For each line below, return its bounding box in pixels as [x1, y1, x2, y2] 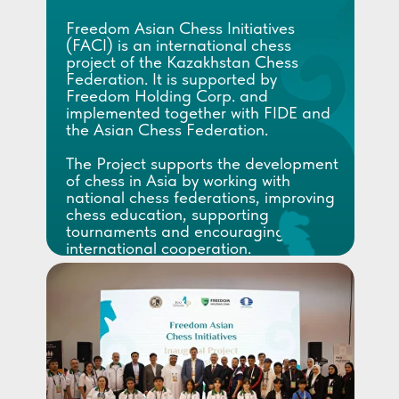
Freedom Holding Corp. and [66, 85, 268, 106]
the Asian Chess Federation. [66, 119, 268, 140]
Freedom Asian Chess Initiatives [66, 18, 295, 38]
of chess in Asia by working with [66, 170, 290, 191]
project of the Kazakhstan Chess [66, 52, 298, 72]
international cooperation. [66, 238, 251, 258]
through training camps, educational [66, 289, 329, 309]
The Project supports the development [66, 153, 338, 174]
